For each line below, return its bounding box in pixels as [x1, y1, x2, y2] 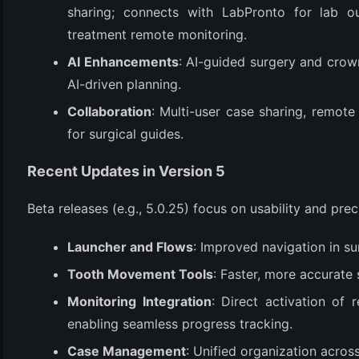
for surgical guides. [67, 126, 184, 142]
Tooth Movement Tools [67, 266, 213, 282]
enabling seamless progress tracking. [67, 316, 292, 332]
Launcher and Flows [67, 239, 193, 255]
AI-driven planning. [67, 76, 181, 92]
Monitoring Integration [67, 293, 212, 309]
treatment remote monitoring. [67, 26, 247, 42]
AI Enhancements [67, 54, 179, 70]
